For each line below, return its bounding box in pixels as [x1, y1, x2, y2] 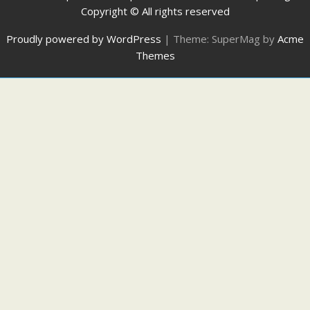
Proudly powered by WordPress [6, 32, 161, 46]
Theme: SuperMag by [173, 32, 277, 46]
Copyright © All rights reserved [80, 4, 230, 19]
